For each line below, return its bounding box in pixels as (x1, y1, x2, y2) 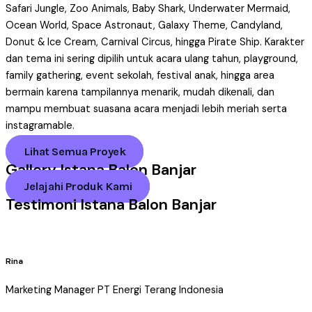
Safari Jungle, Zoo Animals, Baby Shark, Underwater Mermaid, (6, 1, 290, 15)
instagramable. (6, 118, 75, 132)
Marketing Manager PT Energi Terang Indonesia (6, 283, 224, 297)
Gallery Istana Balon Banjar (6, 159, 196, 180)
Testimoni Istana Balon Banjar (6, 194, 217, 215)
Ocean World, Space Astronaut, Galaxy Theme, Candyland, (6, 18, 283, 32)
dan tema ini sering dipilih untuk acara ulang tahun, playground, (6, 52, 298, 65)
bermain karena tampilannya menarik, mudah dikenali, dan (6, 85, 274, 99)
